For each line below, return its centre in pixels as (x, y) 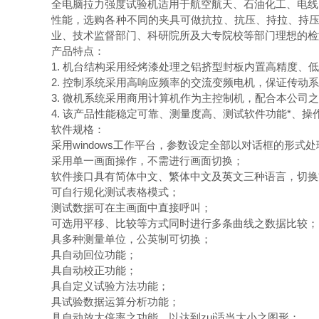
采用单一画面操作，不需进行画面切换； (147, 161)
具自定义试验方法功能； (110, 286)
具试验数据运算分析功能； (115, 302)
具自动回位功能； (94, 255)
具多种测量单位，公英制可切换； (131, 239)
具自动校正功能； (94, 270)
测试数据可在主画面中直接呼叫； (131, 208)
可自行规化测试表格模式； (115, 192)
